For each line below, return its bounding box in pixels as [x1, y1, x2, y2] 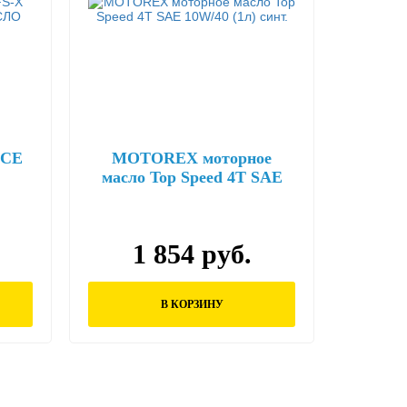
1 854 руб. [132, 239, 252, 269]
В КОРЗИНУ [160, 298, 223, 311]
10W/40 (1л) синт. [127, 187, 256, 205]
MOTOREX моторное [112, 149, 272, 167]
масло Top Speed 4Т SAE [101, 168, 283, 186]
